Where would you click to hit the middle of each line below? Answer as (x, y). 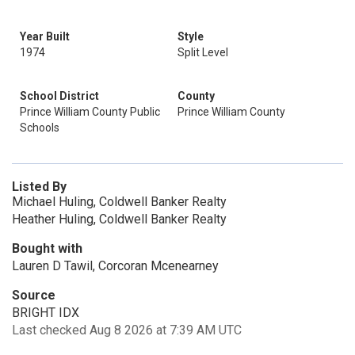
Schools (40, 128)
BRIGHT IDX (46, 313)
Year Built (45, 36)
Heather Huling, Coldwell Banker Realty (119, 219)
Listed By (39, 187)
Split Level (203, 52)
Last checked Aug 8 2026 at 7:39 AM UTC (127, 330)
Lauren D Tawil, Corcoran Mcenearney (115, 266)
